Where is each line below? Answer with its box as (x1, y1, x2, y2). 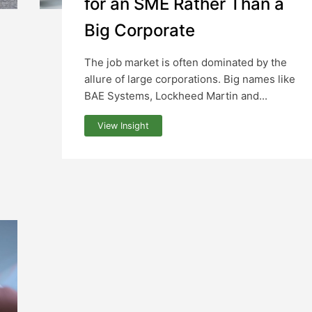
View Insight (97, 120, 150, 131)
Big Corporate (84, 20, 195, 41)
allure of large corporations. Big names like (84, 72, 295, 86)
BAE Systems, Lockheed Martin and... (84, 89, 267, 103)
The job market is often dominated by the (84, 56, 287, 70)
